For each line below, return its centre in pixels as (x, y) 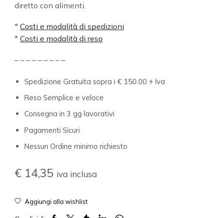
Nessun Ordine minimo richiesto (76, 146)
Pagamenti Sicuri (52, 130)
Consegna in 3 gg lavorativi (69, 114)
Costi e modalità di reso (61, 39)
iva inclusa (77, 174)
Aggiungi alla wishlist (56, 202)
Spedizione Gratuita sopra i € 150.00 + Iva (95, 81)
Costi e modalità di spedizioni (72, 27)
